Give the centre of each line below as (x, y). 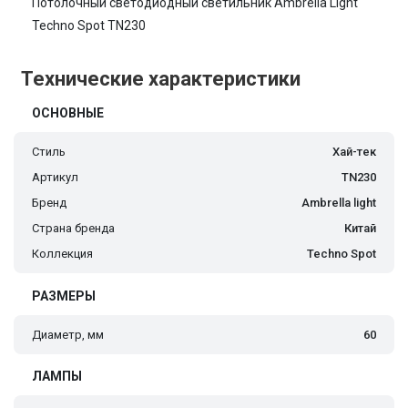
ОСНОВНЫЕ (68, 113)
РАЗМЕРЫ (64, 296)
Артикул (55, 178)
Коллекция (62, 254)
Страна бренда (73, 229)
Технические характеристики (161, 79)
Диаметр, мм (68, 335)
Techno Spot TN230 (89, 26)
